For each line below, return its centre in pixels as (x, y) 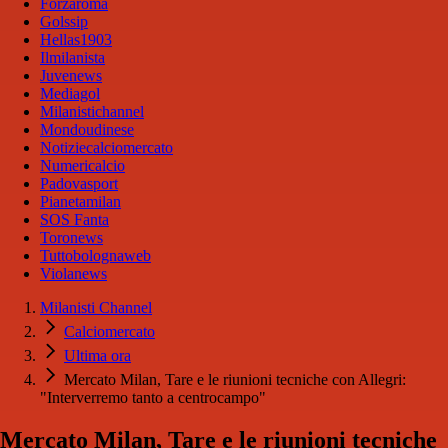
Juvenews (71, 76)
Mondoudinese (87, 130)
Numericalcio (82, 166)
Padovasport (79, 184)
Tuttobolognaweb (95, 256)
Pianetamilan (80, 202)
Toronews (71, 238)
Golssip (64, 22)
